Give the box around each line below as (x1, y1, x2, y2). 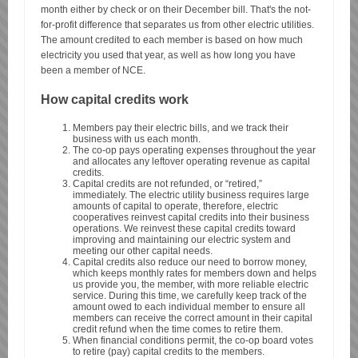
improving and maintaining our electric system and (73, 234, 291, 245)
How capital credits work (41, 93, 189, 106)
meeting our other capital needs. (73, 245, 213, 257)
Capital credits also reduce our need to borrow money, (73, 257, 307, 268)
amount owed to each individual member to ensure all (73, 301, 305, 312)
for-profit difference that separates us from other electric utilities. (41, 19, 314, 30)
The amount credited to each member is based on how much (41, 34, 303, 46)
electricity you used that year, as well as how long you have (41, 50, 296, 61)
